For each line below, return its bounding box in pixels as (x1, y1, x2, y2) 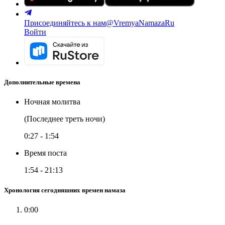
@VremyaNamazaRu (106, 19, 174, 27)
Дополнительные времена (4, 78, 80, 86)
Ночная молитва (24, 97, 80, 106)
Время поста (24, 149, 67, 158)
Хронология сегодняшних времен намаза (4, 186, 126, 194)
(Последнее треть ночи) (24, 115, 105, 124)
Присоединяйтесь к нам (24, 19, 106, 27)
